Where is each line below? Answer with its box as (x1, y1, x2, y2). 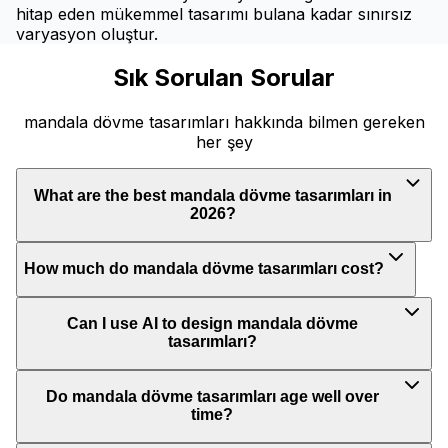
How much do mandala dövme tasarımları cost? (24, 260, 384, 278)
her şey (195, 132, 253, 153)
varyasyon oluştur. (16, 23, 158, 44)
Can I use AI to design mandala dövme (66, 315, 358, 333)
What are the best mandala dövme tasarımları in (33, 186, 392, 204)
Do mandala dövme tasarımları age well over (45, 388, 379, 406)
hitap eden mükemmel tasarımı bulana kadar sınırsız (16, 3, 412, 24)
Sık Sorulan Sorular (113, 63, 335, 93)
